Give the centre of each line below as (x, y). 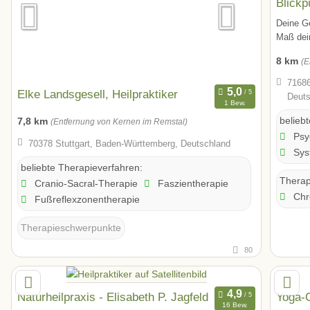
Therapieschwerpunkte (71, 228)
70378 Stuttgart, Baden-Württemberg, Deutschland (129, 143)
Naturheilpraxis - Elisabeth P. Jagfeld (113, 297)
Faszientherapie (191, 183)
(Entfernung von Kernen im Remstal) (119, 122)
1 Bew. (235, 103)
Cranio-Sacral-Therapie (84, 183)
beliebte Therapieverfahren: (82, 167)
